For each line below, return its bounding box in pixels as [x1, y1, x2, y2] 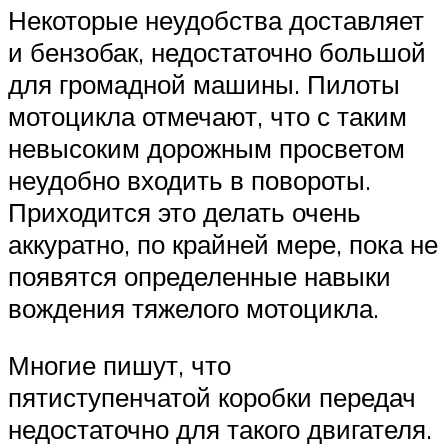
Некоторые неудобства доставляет [8, 3, 424, 36]
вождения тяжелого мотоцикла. [8, 291, 379, 324]
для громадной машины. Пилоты [8, 67, 400, 100]
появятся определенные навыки [8, 259, 391, 292]
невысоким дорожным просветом [8, 131, 405, 164]
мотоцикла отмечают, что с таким [8, 99, 407, 132]
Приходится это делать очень [8, 195, 361, 228]
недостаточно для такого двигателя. [8, 413, 432, 446]
